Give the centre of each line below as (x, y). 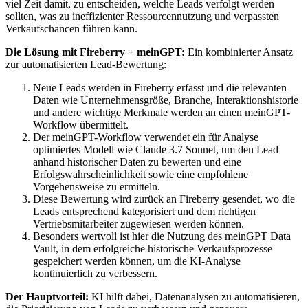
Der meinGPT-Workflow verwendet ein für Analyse (146, 137)
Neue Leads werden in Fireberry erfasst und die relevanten (160, 88)
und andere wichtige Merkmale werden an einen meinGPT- (162, 113)
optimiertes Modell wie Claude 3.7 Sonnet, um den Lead (156, 150)
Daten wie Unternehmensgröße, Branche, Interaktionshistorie (166, 100)
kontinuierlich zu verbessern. (95, 274)
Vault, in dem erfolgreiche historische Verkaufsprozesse (153, 249)
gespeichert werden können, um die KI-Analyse (137, 261)
